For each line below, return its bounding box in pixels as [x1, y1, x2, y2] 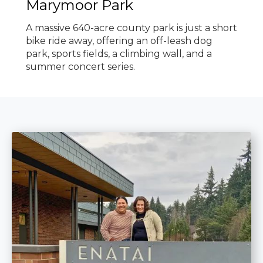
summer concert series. [26, 61, 135, 73]
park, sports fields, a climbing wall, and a [26, 48, 212, 60]
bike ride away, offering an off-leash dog [26, 35, 213, 47]
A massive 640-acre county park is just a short [26, 22, 237, 34]
